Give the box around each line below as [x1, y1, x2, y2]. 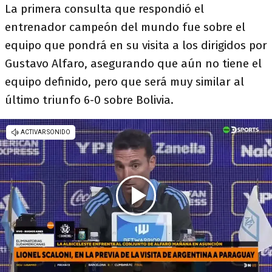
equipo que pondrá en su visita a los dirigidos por [5, 38, 267, 52]
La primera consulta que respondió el [5, 2, 204, 16]
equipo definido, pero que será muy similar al [5, 75, 244, 89]
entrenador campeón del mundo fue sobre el [5, 20, 245, 34]
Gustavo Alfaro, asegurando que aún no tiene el [5, 56, 262, 70]
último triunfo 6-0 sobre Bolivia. [5, 93, 174, 107]
